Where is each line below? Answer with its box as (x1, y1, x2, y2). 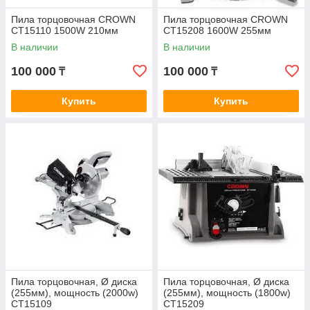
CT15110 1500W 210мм (11, 25, 118, 36)
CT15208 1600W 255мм (163, 25, 271, 36)
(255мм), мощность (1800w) (163, 287, 291, 298)
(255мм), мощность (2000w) (11, 287, 138, 298)
